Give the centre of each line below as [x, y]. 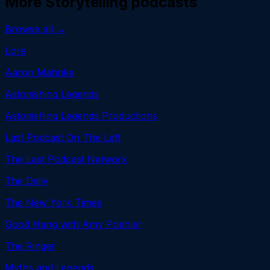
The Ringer [30, 246]
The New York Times [53, 202]
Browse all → [35, 29]
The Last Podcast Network [66, 159]
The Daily [27, 181]
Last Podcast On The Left [63, 137]
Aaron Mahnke [39, 72]
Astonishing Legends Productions [81, 115]
